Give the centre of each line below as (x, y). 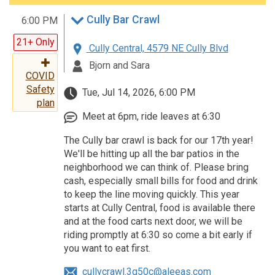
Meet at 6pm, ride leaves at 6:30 (150, 117)
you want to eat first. (107, 248)
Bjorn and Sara (118, 65)
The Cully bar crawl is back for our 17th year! (158, 140)
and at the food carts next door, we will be (153, 221)
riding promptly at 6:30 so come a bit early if (158, 234)
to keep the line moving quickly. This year (151, 194)
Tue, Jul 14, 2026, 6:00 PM (137, 93)
